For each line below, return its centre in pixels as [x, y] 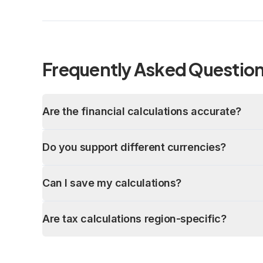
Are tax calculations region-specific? [134, 219]
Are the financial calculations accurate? [142, 111]
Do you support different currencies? [134, 147]
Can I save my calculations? [112, 183]
